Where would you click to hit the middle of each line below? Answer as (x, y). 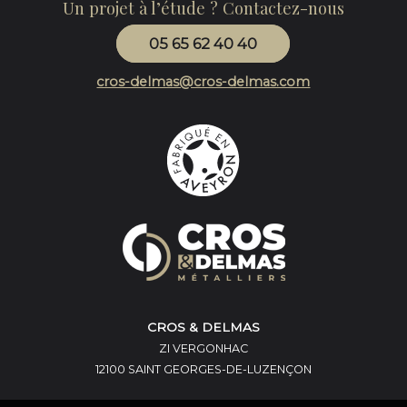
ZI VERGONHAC (203, 348)
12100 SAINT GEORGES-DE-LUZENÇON (203, 369)
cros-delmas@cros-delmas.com (203, 81)
